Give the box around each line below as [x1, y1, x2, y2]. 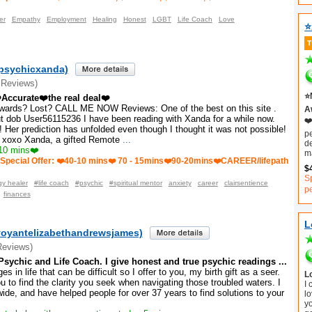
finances [3, 189, 31, 198]
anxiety [168, 178, 192, 187]
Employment [46, 15, 86, 24]
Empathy [11, 15, 40, 24]
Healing [92, 15, 117, 24]
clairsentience [224, 178, 268, 187]
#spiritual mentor [109, 178, 162, 187]
